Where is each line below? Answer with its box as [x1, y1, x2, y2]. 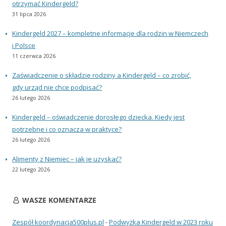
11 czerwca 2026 [12, 52, 55, 60]
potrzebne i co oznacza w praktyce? [12, 124, 122, 134]
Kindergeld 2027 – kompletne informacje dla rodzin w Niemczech [12, 28, 208, 38]
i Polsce [12, 40, 35, 50]
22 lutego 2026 [12, 165, 50, 173]
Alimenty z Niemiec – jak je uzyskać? [12, 154, 122, 163]
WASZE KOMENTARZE [22, 195, 96, 205]
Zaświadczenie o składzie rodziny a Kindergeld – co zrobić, [12, 70, 191, 80]
